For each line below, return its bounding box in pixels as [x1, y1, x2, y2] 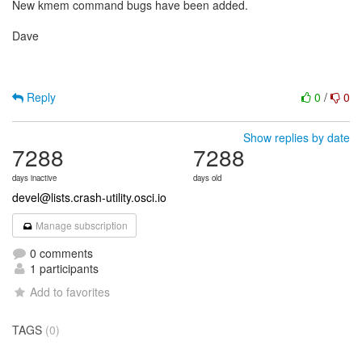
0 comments [27, 245, 93, 261]
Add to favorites [30, 284, 111, 300]
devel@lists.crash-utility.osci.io [12, 189, 166, 205]
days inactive [12, 172, 57, 183]
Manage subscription [33, 218, 128, 232]
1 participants [27, 260, 99, 276]
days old [193, 172, 221, 183]
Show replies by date [243, 129, 350, 145]
